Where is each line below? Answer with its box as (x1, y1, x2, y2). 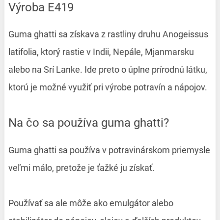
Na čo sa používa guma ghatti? (16, 116, 169, 130)
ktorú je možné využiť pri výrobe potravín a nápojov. (8, 82, 207, 93)
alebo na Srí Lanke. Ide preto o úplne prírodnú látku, (8, 64, 207, 75)
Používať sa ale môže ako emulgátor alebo (8, 198, 173, 209)
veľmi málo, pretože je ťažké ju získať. (8, 163, 155, 173)
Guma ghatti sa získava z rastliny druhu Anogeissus (8, 29, 208, 40)
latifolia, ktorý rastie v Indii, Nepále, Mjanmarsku (8, 47, 194, 57)
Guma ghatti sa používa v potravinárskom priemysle (8, 145, 210, 156)
